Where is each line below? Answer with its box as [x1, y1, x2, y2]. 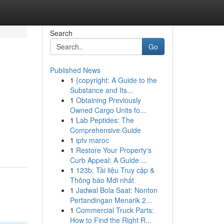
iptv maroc [75, 135, 109, 145]
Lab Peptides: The [75, 115, 134, 125]
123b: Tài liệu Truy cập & [75, 165, 154, 175]
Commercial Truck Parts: [75, 205, 154, 215]
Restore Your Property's [75, 145, 151, 155]
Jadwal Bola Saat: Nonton [75, 185, 157, 195]
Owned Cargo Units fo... [69, 105, 146, 115]
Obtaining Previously [75, 95, 141, 105]
